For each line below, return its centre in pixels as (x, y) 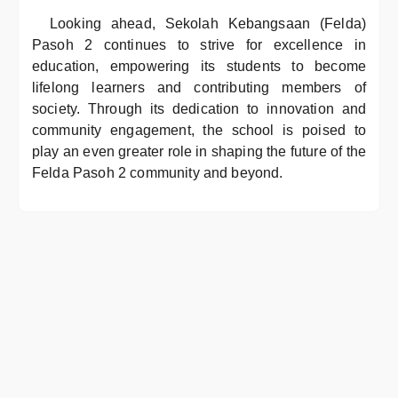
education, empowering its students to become (199, 66)
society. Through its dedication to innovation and (199, 109)
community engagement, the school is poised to (199, 130)
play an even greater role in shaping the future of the (199, 151)
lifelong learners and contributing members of (199, 88)
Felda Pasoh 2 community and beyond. (158, 173)
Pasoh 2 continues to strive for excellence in (199, 45)
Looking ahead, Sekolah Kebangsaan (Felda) (208, 24)
